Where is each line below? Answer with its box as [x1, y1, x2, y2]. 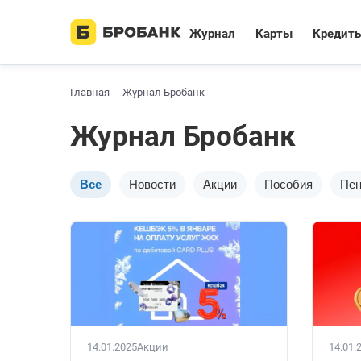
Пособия [264, 176, 313, 191]
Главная [70, 86, 110, 98]
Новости [129, 176, 176, 191]
